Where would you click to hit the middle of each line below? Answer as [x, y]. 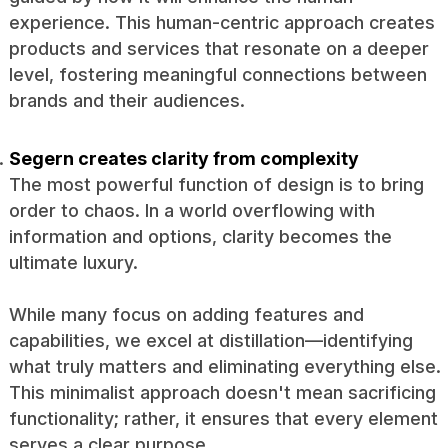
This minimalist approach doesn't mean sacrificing [222, 392]
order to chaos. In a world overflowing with [191, 210]
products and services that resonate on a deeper [218, 48]
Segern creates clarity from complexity [183, 158]
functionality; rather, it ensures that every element [223, 418]
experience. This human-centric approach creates [221, 22]
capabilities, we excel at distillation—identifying [210, 340]
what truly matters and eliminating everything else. [224, 366]
